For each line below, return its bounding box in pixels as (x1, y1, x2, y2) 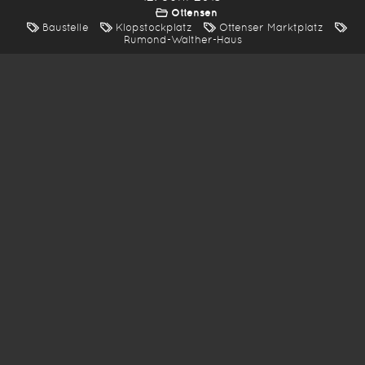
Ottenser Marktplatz (218, 21, 323, 33)
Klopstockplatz (115, 21, 192, 33)
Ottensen (171, 7, 218, 19)
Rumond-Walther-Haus (123, 33, 242, 46)
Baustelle (42, 21, 89, 33)
